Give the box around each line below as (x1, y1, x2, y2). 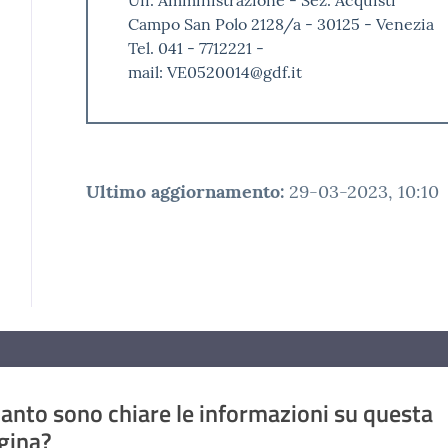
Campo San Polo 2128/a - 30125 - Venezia (127, 13, 434, 34)
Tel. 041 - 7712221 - (127, 37, 264, 58)
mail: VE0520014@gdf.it (127, 61, 302, 82)
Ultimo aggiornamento (85, 179, 280, 203)
